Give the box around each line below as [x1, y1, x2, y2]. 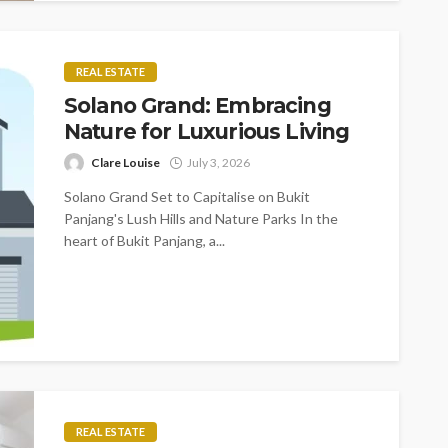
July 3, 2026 [187, 154, 250, 170]
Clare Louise [91, 154, 160, 170]
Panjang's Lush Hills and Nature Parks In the [64, 209, 338, 227]
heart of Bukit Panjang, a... [64, 231, 225, 249]
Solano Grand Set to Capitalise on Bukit [64, 187, 310, 205]
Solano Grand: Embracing [64, 92, 331, 118]
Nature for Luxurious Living [64, 118, 350, 144]
